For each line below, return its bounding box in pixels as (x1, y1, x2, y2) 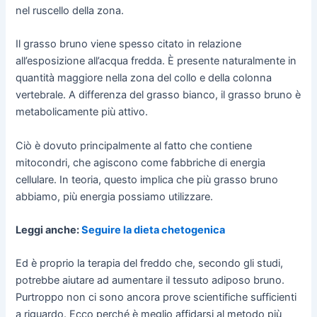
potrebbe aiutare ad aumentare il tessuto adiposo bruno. (16, 274, 285, 287)
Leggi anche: (16, 224, 82, 237)
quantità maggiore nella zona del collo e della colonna (16, 71, 272, 85)
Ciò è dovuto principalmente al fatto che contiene (16, 139, 253, 152)
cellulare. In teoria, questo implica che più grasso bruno (16, 173, 279, 186)
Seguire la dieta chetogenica (81, 224, 226, 237)
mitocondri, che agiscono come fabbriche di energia (16, 156, 266, 169)
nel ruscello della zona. (16, 4, 125, 18)
